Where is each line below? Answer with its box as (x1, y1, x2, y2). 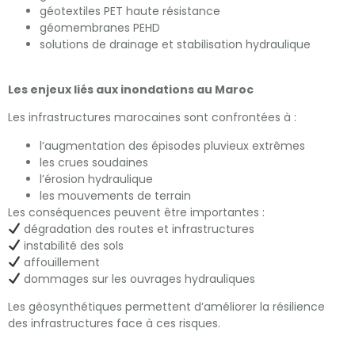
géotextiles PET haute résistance (40, 3, 220, 20)
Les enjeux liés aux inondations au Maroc (8, 81, 254, 97)
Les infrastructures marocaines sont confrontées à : (8, 109, 296, 126)
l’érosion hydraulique (40, 170, 153, 187)
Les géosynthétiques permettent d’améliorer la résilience (8, 298, 325, 315)
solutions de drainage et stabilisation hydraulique (40, 36, 311, 53)
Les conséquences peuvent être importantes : (8, 204, 265, 220)
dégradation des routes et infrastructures (20, 220, 254, 237)
